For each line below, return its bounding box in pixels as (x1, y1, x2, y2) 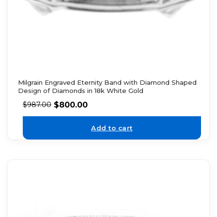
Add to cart (91, 124, 133, 132)
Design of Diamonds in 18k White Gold (17, 87, 143, 94)
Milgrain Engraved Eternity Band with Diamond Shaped (17, 78, 197, 86)
